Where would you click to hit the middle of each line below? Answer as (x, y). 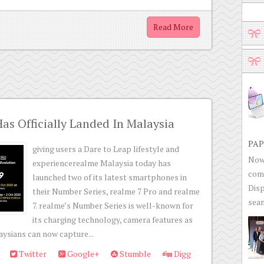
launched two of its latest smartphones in (110, 177)
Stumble (134, 254)
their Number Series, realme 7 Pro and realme (116, 191)
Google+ (82, 254)
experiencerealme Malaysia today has (102, 163)
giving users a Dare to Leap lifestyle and (106, 149)
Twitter (32, 254)
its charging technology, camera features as (113, 220)
